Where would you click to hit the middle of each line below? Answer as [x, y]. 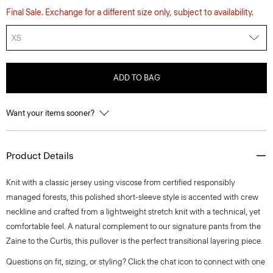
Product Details [40, 156]
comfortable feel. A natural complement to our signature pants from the [133, 226]
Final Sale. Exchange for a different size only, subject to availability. [130, 12]
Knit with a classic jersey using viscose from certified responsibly [121, 183]
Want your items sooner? [51, 113]
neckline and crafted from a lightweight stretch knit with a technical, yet [133, 212]
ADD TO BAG [136, 78]
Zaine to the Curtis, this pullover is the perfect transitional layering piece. [134, 241]
